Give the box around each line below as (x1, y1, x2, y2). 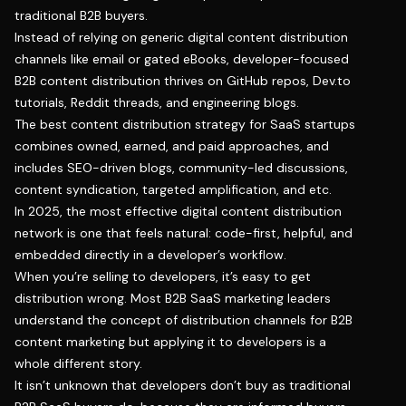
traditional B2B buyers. (14, 6, 148, 24)
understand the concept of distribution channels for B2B (14, 311, 353, 328)
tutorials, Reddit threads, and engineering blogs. (14, 93, 299, 111)
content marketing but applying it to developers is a (14, 333, 326, 350)
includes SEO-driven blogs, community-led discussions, (14, 159, 348, 176)
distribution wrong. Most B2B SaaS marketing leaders (14, 289, 331, 306)
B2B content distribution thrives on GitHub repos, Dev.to (14, 72, 351, 89)
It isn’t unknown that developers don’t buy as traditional (14, 376, 351, 393)
